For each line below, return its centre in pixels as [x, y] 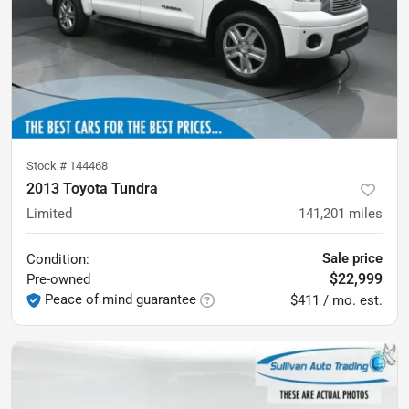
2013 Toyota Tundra [92, 189]
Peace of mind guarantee [121, 299]
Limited [49, 214]
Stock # [48, 166]
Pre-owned [58, 279]
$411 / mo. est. [336, 300]
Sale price [352, 258]
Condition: [58, 259]
